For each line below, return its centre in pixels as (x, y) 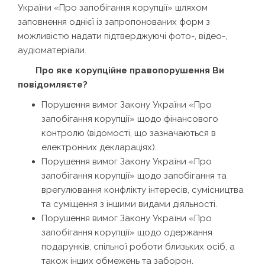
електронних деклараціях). (99, 147)
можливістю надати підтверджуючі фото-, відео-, (122, 36)
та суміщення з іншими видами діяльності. (129, 204)
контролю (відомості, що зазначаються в (129, 133)
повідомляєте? (53, 84)
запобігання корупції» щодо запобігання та (134, 175)
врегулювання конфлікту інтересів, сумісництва (143, 190)
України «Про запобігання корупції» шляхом (113, 7)
